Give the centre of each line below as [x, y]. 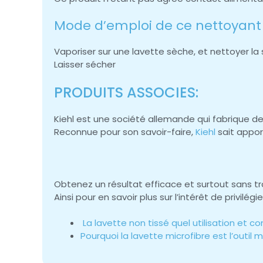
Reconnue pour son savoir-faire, [125, 131]
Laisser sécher [85, 65]
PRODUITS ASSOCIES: [126, 92]
